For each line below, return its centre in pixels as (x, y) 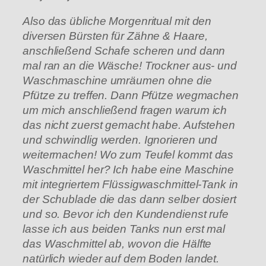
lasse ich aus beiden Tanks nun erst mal (124, 229)
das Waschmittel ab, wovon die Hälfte (117, 243)
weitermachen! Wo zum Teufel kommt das (128, 154)
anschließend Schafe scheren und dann (124, 50)
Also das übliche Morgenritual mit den (117, 21)
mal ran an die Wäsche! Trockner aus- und (130, 65)
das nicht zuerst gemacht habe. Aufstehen (129, 125)
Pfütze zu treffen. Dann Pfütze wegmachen (131, 95)
